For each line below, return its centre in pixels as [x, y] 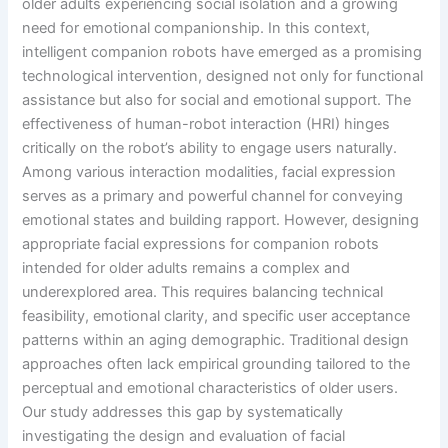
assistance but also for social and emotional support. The [217, 99]
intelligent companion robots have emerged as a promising [222, 51]
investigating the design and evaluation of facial [184, 435]
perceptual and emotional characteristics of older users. [210, 387]
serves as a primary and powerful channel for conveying [213, 195]
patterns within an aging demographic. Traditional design [216, 339]
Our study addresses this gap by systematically [183, 411]
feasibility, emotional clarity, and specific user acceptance [216, 315]
